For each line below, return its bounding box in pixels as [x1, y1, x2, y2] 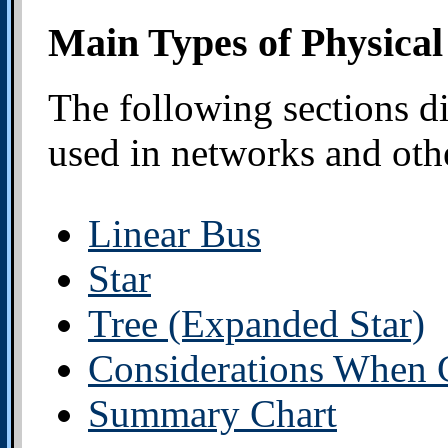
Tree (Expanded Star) [88, 301, 425, 345]
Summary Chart [88, 391, 337, 435]
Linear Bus [88, 211, 261, 255]
